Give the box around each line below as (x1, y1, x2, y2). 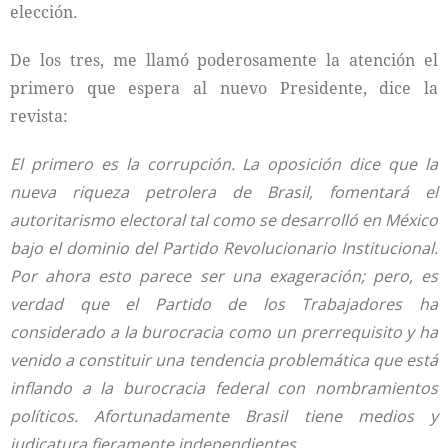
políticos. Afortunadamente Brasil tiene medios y (10, 405, 438, 427)
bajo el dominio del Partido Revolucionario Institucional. (10, 237, 438, 259)
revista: (10, 105, 68, 127)
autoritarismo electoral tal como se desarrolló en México (10, 209, 438, 231)
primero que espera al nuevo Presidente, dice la (10, 77, 438, 99)
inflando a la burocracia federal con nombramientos (10, 377, 438, 399)
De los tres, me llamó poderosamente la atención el (10, 49, 438, 71)
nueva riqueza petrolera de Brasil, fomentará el (10, 181, 438, 203)
